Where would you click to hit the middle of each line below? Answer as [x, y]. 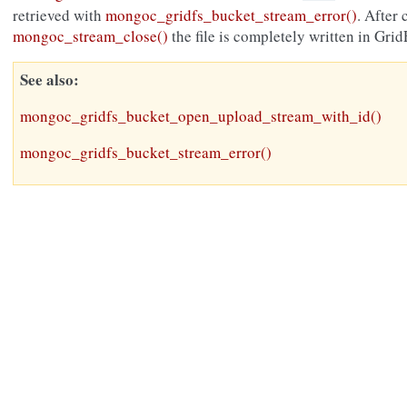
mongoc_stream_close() [90, 36]
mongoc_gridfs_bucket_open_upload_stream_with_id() [201, 116]
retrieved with [59, 15]
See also [47, 80]
